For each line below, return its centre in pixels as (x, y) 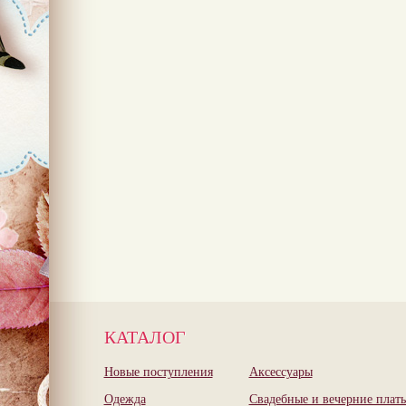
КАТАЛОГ (145, 337)
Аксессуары (280, 371)
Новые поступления (158, 371)
